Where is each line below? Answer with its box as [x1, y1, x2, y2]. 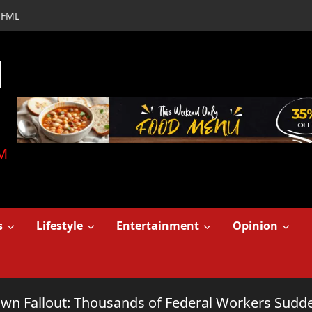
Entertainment [116, 218, 199, 233]
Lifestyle [36, 218, 83, 233]
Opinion [233, 218, 278, 233]
